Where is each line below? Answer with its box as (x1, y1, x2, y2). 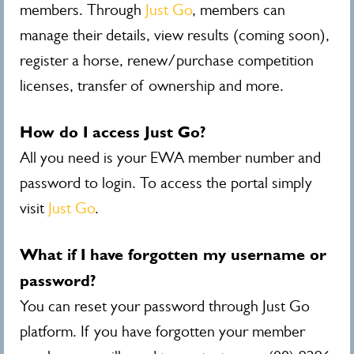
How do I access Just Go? (20, 122, 206, 141)
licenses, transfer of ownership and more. (20, 77, 284, 95)
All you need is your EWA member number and (20, 149, 321, 167)
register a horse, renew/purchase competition (20, 51, 314, 70)
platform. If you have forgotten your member (20, 322, 305, 341)
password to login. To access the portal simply (20, 174, 312, 192)
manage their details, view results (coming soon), (20, 26, 330, 44)
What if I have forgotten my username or (20, 245, 326, 264)
